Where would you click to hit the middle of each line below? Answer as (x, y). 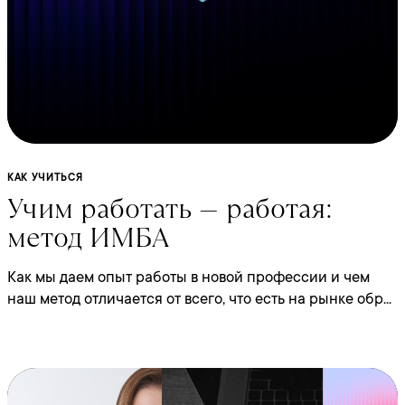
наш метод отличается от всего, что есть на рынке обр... (199, 299)
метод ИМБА (88, 238)
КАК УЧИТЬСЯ (45, 178)
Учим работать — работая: (170, 209)
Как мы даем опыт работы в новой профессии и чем (188, 277)
